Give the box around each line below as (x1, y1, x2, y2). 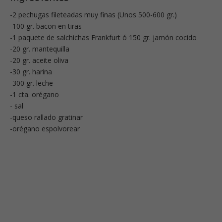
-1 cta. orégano (10, 90, 59, 100)
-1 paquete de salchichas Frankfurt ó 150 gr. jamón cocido (10, 33, 197, 43)
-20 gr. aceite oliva (10, 55, 68, 65)
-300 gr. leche (10, 78, 53, 88)
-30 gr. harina (10, 67, 52, 77)
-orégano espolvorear (10, 124, 80, 134)
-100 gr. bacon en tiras (10, 21, 82, 31)
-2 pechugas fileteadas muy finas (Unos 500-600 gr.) (10, 10, 177, 20)
